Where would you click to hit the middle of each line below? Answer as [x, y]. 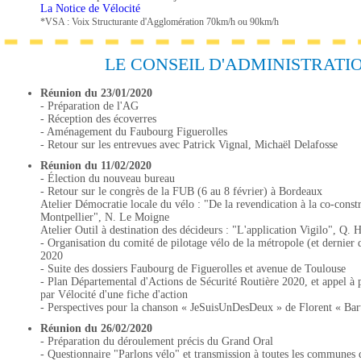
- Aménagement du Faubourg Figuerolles [134, 132]
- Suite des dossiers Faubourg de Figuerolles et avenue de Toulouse [193, 269]
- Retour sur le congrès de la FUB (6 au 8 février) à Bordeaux [181, 191]
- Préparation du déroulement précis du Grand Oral [157, 341]
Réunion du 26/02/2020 [96, 328]
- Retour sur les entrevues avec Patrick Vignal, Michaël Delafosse [189, 145]
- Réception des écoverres [98, 119]
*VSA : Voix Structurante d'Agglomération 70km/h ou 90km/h [160, 22]
